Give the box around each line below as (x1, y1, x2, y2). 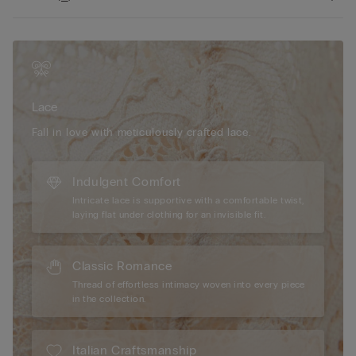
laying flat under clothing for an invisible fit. (72, 209, 266, 221)
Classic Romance (72, 258, 172, 274)
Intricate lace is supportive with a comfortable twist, (72, 195, 304, 207)
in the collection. (72, 293, 146, 305)
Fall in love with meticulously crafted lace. (32, 126, 252, 140)
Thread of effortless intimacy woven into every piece (72, 279, 305, 291)
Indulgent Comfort (72, 174, 181, 190)
